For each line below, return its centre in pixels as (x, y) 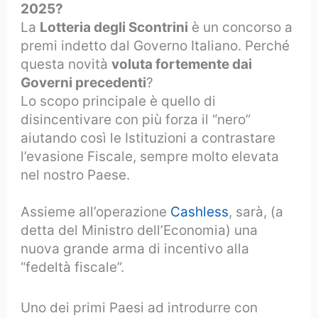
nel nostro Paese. (76, 175)
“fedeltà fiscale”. (73, 268)
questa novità (66, 65)
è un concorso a (241, 28)
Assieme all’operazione (96, 212)
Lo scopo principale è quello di (119, 102)
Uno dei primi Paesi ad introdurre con (139, 307)
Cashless (200, 212)
